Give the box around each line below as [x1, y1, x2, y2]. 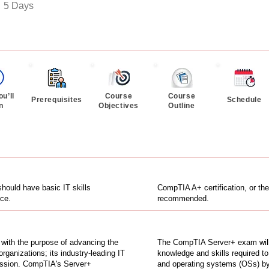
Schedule [226, 95, 262, 104]
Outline [168, 101, 195, 110]
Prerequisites [31, 95, 82, 104]
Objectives [98, 101, 139, 110]
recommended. [157, 194, 209, 203]
